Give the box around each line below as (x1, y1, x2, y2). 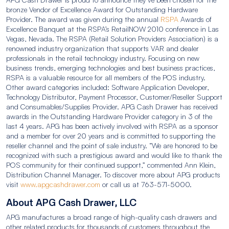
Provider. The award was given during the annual (6, 15, 161, 24)
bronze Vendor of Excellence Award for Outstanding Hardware (6, 5, 198, 14)
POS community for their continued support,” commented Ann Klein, (6, 161, 216, 169)
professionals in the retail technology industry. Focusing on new (6, 54, 199, 62)
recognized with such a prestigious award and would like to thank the (6, 151, 222, 159)
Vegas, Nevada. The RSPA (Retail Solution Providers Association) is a (6, 34, 218, 43)
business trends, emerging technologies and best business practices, (6, 63, 215, 72)
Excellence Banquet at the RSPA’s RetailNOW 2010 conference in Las (6, 25, 219, 33)
